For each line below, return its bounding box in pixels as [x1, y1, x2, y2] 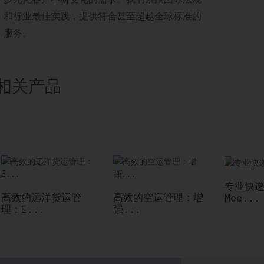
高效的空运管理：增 [113, 190, 203, 204]
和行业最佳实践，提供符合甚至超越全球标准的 [4, 9, 202, 22]
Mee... [225, 190, 260, 204]
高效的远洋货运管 [1, 190, 81, 204]
